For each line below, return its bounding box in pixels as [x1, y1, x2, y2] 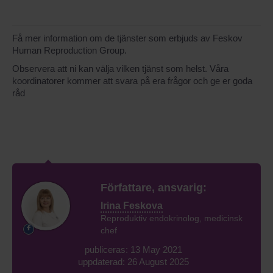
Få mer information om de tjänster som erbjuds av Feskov [12, 32, 243, 43]
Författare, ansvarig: [101, 180, 207, 194]
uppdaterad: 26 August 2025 [78, 256, 189, 267]
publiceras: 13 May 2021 [85, 244, 182, 255]
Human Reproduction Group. [12, 44, 127, 55]
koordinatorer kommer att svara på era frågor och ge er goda [12, 75, 252, 86]
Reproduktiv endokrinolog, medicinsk [101, 213, 243, 223]
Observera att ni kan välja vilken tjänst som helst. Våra [12, 63, 229, 74]
